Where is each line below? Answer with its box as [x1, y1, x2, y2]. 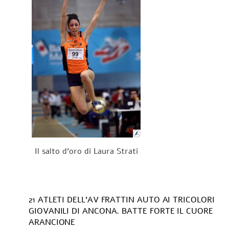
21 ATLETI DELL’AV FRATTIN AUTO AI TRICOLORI [29, 194, 215, 206]
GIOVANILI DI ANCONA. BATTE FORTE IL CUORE [29, 205, 213, 217]
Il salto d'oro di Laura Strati [34, 146, 138, 157]
